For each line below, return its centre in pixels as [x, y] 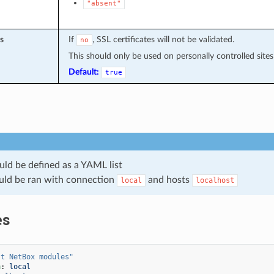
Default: [83, 72]
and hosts [168, 180]
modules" [56, 257]
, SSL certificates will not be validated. [163, 39]
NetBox [22, 257]
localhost [215, 180]
